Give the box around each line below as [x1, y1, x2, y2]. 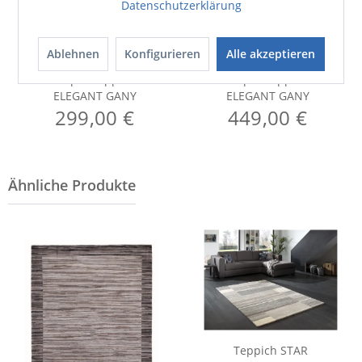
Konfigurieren [124, 45, 200, 61]
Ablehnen [46, 45, 99, 61]
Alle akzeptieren [225, 45, 315, 61]
